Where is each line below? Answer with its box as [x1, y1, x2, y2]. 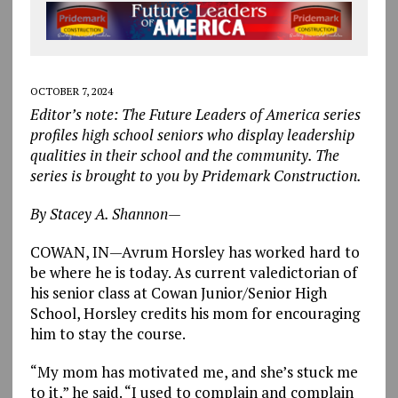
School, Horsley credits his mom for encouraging [29, 302, 360, 323]
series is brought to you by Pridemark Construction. [29, 164, 362, 186]
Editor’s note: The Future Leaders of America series [29, 103, 361, 124]
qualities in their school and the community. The [29, 144, 339, 165]
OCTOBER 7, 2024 [29, 84, 113, 98]
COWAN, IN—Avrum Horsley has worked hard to [29, 241, 360, 262]
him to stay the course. [29, 322, 186, 344]
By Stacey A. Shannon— [29, 203, 181, 224]
